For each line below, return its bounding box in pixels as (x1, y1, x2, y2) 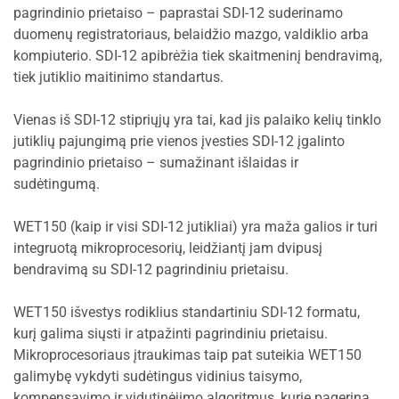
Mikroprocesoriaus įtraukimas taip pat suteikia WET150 (13, 346, 362, 363)
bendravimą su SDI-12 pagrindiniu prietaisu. (13, 261, 289, 278)
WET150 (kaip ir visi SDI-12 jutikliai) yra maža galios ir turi (13, 218, 378, 235)
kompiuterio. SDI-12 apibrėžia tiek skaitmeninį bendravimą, (13, 47, 382, 64)
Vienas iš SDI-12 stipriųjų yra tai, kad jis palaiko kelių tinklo (13, 111, 381, 128)
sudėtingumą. (13, 175, 100, 192)
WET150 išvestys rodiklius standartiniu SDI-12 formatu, (13, 304, 360, 321)
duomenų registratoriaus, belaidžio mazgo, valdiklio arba (13, 26, 369, 43)
